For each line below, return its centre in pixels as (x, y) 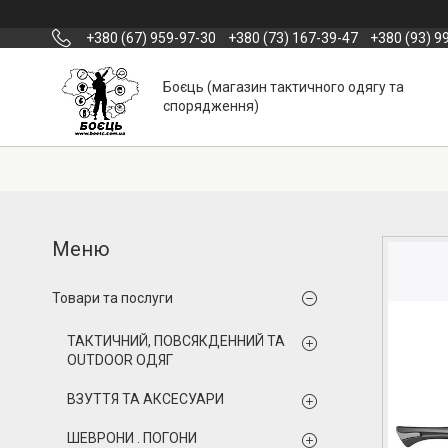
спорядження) (211, 105)
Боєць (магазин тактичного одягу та (283, 86)
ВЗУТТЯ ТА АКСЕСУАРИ (145, 399)
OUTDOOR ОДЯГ (120, 360)
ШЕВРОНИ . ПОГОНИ (132, 438)
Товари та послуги (112, 298)
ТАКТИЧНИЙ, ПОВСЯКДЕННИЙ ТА (176, 341)
